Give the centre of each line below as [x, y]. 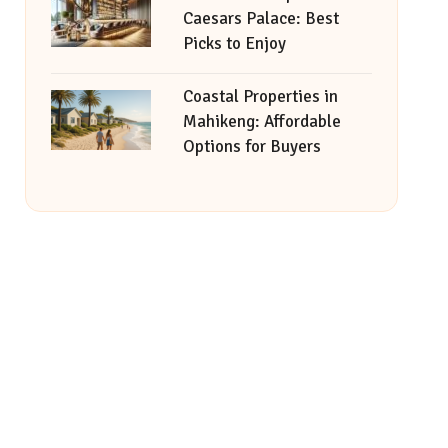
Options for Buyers [251, 146]
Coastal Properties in [260, 96]
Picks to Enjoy [234, 43]
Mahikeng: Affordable [261, 121]
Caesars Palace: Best [260, 18]
